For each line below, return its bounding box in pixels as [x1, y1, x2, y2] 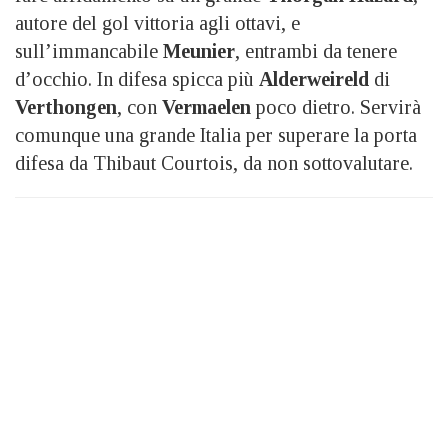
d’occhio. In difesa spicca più [15, 67, 259, 90]
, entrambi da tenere [235, 39, 397, 62]
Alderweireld [259, 67, 369, 90]
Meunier [163, 39, 235, 62]
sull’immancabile [15, 39, 163, 62]
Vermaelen [162, 95, 251, 118]
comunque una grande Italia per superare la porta [15, 123, 417, 146]
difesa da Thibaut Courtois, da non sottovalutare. [15, 151, 413, 174]
